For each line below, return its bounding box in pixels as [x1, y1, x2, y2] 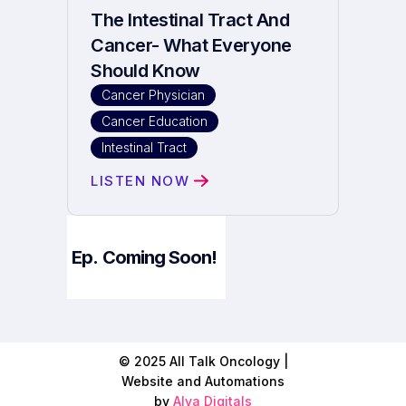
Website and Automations [121, 373, 285, 389]
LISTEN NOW [91, 172, 189, 189]
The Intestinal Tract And [91, 9, 289, 31]
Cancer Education [101, 113, 208, 129]
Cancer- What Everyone [91, 34, 292, 56]
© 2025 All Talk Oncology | [118, 353, 288, 369]
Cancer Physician [101, 87, 205, 102]
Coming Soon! [102, 246, 217, 268]
